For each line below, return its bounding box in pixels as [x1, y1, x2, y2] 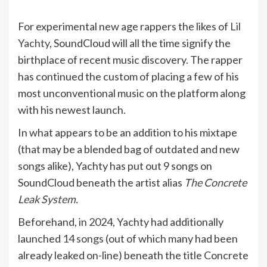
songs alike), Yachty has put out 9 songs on [18, 159, 212, 172]
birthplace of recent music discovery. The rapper [18, 53, 243, 66]
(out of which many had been [104, 232, 238, 245]
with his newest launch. [18, 103, 126, 116]
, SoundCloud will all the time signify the [49, 36, 231, 49]
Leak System [18, 193, 76, 206]
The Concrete [184, 176, 247, 189]
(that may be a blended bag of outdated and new [18, 142, 240, 156]
